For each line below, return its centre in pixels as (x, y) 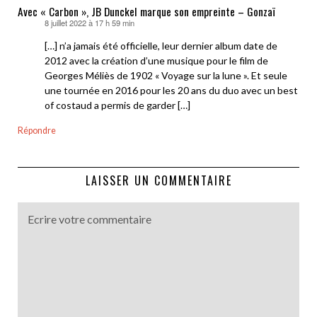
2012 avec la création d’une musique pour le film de (156, 61)
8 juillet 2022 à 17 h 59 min (90, 23)
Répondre (37, 131)
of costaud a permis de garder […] (117, 105)
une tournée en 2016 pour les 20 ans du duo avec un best (171, 91)
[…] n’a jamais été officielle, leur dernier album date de (161, 46)
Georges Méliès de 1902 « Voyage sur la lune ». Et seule (166, 76)
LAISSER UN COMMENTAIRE (158, 181)
